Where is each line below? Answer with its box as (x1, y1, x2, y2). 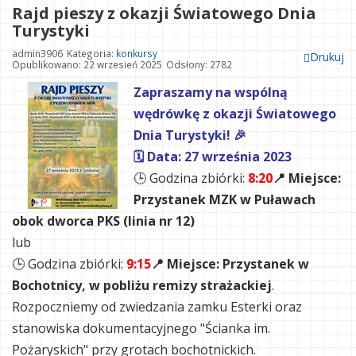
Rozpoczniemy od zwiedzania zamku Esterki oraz (12, 298, 302, 316)
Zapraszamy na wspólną (133, 83, 288, 102)
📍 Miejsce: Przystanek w (151, 255, 309, 273)
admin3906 (12, 47, 63, 60)
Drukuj (310, 49, 344, 65)
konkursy (116, 47, 157, 60)
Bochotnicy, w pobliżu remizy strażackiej (12, 277, 272, 295)
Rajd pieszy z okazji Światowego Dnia (12, 2, 316, 25)
